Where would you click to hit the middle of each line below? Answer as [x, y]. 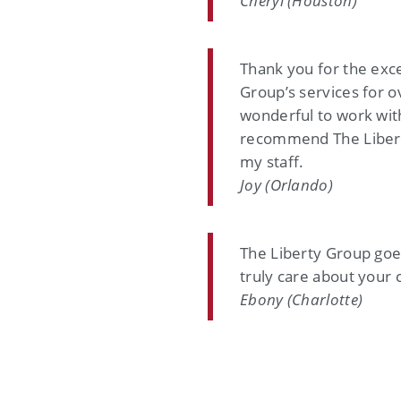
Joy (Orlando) [286, 185]
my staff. [272, 162]
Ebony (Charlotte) [302, 299]
